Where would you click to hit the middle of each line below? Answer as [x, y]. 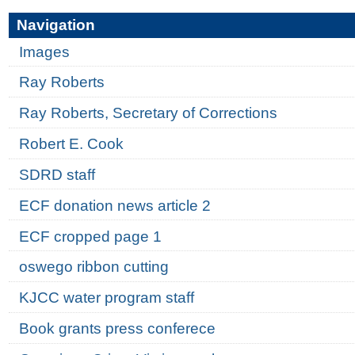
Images [44, 52]
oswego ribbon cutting [94, 267]
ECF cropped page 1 [90, 236]
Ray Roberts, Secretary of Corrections [148, 113]
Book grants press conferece [117, 329]
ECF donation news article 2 [115, 205]
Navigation [55, 25]
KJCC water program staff [106, 298]
